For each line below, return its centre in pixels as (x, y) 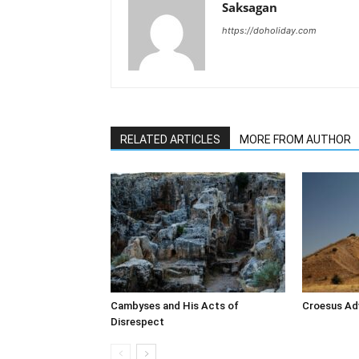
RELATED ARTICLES (170, 139)
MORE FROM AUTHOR (295, 139)
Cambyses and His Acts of (175, 305)
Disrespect (137, 321)
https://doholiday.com (269, 30)
